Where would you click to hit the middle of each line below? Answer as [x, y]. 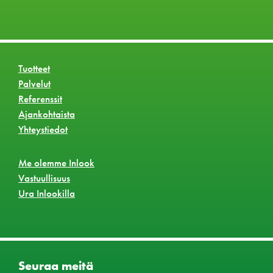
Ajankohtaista [47, 114]
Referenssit [40, 98]
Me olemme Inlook [56, 162]
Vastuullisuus [44, 178]
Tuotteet [34, 68]
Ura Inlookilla [47, 193]
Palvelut [34, 83]
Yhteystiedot [43, 129]
